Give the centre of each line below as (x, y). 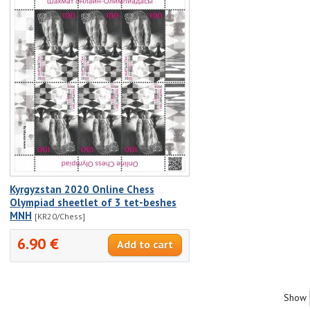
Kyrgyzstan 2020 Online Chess (82, 189)
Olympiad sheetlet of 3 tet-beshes (93, 202)
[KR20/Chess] (60, 216)
